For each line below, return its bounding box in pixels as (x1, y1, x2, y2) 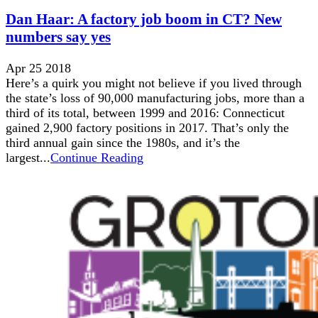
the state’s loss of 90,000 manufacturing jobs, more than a (6, 91, 305, 106)
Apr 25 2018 (6, 61, 71, 76)
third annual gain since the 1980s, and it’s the (6, 136, 240, 150)
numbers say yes (6, 28, 111, 46)
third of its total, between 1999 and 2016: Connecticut (6, 106, 285, 121)
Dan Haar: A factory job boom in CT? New (6, 11, 282, 28)
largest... (6, 150, 50, 165)
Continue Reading (50, 150, 143, 165)
